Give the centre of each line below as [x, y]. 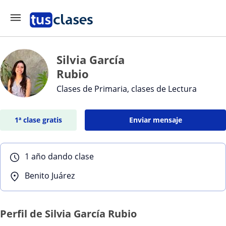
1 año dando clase [59, 156]
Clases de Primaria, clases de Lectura [127, 89]
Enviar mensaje [155, 120]
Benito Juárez [50, 176]
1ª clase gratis [39, 120]
